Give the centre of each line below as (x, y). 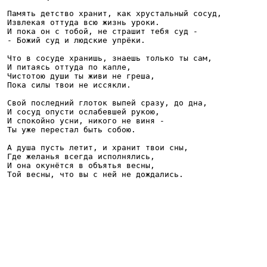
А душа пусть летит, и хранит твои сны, (98, 147)
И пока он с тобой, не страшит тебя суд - (105, 31)
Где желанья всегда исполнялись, (81, 156)
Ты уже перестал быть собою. (72, 129)
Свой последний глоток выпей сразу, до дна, (107, 103)
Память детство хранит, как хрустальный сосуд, (117, 13)
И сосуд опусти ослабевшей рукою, (83, 111)
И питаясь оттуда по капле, (69, 67)
